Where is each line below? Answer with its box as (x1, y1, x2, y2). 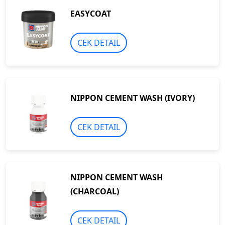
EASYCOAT (70, 8, 111, 19)
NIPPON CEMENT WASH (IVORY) (70, 92, 195, 103)
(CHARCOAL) (70, 185, 119, 197)
